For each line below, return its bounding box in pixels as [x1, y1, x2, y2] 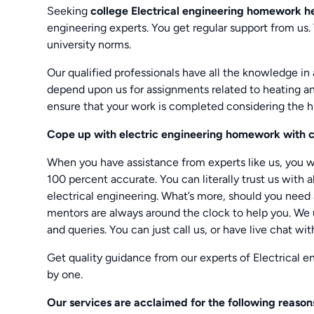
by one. [47, 267, 83, 281]
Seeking [47, 4, 91, 18]
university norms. [47, 37, 132, 51]
